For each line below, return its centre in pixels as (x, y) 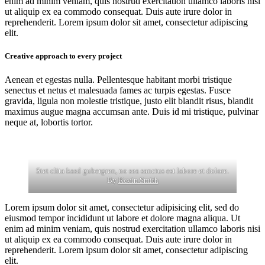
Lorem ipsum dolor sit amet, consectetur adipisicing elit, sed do (122, 207)
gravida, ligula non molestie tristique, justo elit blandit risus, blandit (129, 101)
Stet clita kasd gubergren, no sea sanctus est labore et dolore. (132, 170)
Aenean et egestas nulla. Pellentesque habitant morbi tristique (118, 79)
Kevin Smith (138, 180)
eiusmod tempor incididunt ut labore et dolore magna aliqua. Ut (122, 218)
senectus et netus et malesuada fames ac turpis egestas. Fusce (118, 90)
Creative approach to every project (63, 56)
